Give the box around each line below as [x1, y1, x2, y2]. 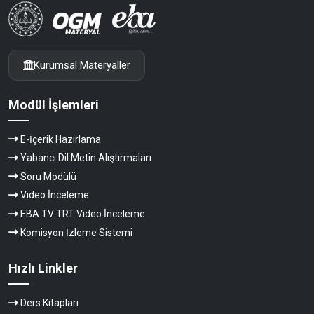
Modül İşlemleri [8, 97, 99, 112]
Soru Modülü [20, 170, 76, 182]
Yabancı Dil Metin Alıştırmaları [20, 152, 151, 164]
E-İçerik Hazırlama [20, 133, 101, 145]
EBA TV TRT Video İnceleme [20, 207, 145, 219]
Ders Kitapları [20, 296, 78, 308]
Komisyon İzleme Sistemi [20, 226, 132, 238]
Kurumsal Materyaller [34, 58, 130, 71]
